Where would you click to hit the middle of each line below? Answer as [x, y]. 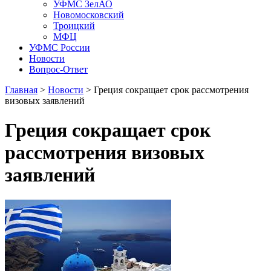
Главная [21, 90]
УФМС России [60, 47]
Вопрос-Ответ [58, 69]
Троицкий [74, 26]
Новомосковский [89, 15]
